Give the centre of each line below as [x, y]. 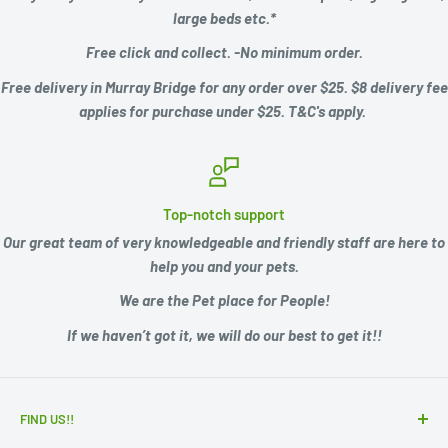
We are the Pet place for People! [224, 300]
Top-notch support [224, 213]
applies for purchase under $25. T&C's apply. [224, 110]
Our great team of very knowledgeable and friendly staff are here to [224, 241]
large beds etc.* [224, 17]
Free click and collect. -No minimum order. [224, 52]
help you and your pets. [224, 265]
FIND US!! [47, 418]
